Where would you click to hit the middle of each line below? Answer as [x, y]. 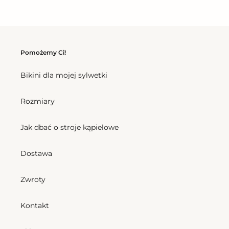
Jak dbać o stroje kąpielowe [70, 128]
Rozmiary [38, 101]
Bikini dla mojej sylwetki [64, 75]
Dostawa [36, 154]
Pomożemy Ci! [43, 52]
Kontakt [35, 206]
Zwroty [33, 180]
